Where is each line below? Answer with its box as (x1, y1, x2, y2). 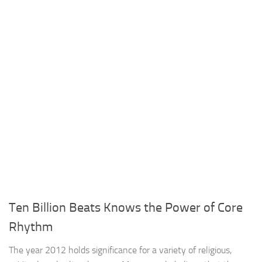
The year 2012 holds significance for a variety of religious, (9, 244, 232, 256)
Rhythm (9, 219, 53, 235)
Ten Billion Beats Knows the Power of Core (9, 200, 243, 216)
